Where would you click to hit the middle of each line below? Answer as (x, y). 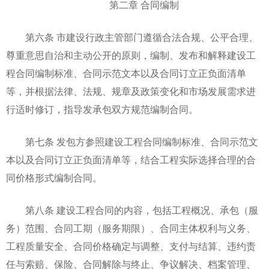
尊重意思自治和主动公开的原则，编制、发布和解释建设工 (131, 56)
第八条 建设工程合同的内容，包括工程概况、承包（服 (132, 210)
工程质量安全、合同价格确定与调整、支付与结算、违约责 (131, 246)
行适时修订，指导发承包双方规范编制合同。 (102, 110)
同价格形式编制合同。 (54, 178)
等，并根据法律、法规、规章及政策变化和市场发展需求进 (131, 92)
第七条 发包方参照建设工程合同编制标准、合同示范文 (132, 142)
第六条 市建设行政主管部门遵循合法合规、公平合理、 (132, 38)
